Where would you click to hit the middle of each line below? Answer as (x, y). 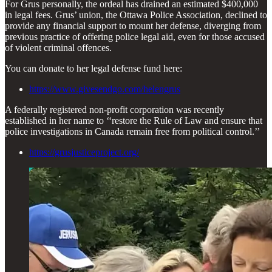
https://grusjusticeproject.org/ (84, 152)
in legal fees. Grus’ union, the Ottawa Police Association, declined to (136, 15)
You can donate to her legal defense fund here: (93, 68)
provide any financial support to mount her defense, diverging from (133, 25)
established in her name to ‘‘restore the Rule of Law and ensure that (134, 120)
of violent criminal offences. (58, 47)
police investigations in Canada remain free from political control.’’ (132, 131)
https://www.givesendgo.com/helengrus (105, 89)
